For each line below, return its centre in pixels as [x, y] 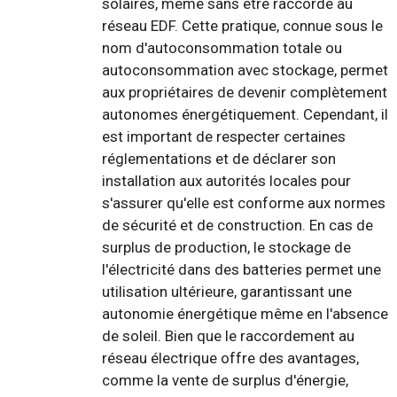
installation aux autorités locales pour [226, 180]
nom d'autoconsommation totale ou [222, 47]
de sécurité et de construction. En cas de [237, 225]
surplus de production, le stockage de [226, 247]
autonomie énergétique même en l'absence [245, 313]
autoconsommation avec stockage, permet [245, 70]
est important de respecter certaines [224, 136]
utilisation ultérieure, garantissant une [227, 291]
